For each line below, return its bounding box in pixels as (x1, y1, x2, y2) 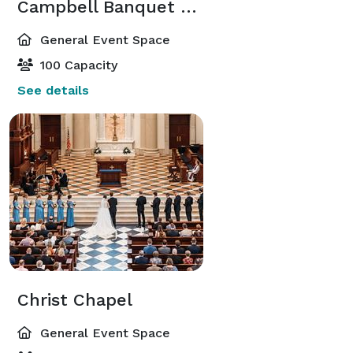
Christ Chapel (17, 289, 132, 310)
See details (17, 82, 89, 98)
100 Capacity (36, 57, 117, 72)
